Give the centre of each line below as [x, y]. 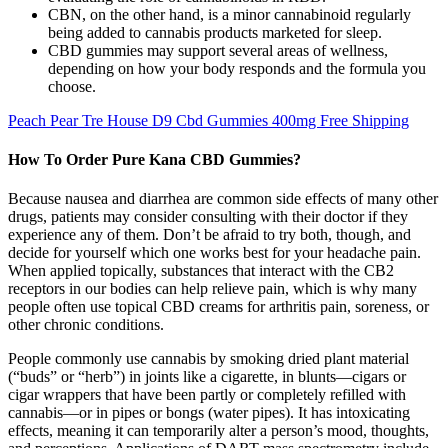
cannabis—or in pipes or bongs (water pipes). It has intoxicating [209, 413]
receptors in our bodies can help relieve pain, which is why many [212, 289]
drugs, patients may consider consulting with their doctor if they [208, 217]
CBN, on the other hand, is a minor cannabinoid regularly [229, 14]
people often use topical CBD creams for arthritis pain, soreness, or [218, 307]
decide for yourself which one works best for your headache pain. [214, 253]
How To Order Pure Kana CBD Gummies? [154, 159]
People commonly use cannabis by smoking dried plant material [208, 359]
